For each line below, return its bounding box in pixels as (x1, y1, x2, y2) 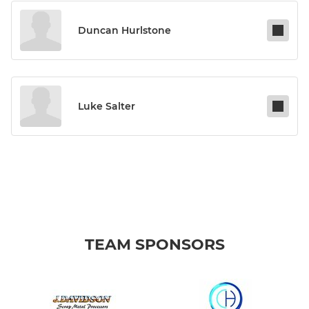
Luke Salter (78, 100, 135, 113)
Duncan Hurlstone (78, 24, 171, 37)
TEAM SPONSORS (84, 235, 225, 255)
